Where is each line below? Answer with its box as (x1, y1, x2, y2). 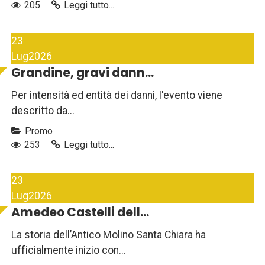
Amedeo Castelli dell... (11, 204, 149, 221)
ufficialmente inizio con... (11, 244, 126, 257)
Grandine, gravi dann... (11, 64, 154, 82)
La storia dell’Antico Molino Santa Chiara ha (11, 229, 206, 241)
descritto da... (11, 105, 75, 117)
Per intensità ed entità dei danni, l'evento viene (11, 89, 222, 102)
